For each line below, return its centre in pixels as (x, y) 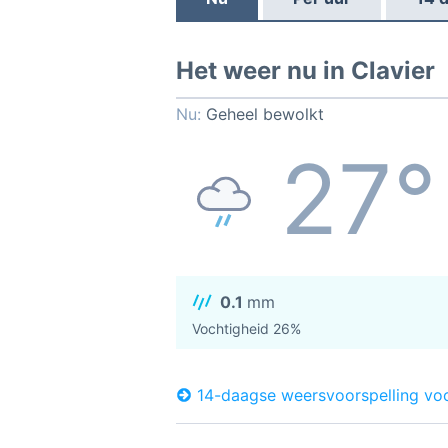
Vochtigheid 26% (246, 329)
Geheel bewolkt (265, 114)
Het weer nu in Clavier (305, 70)
